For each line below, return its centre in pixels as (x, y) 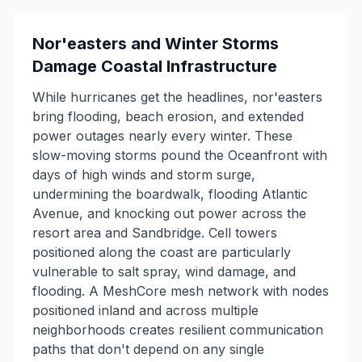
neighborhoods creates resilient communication (178, 330)
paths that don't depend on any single (148, 349)
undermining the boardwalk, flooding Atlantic (170, 194)
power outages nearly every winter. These (162, 136)
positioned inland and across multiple (145, 310)
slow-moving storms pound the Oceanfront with (180, 155)
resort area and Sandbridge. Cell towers (155, 233)
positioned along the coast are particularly (162, 252)
